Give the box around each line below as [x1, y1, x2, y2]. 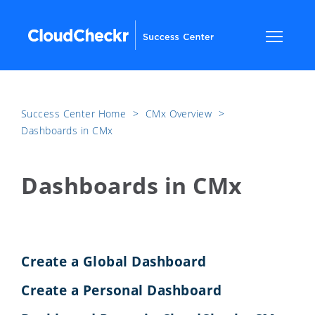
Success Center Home [21, 107, 129, 120]
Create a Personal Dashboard [21, 281, 222, 300]
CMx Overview [145, 107, 215, 120]
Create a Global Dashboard [21, 252, 207, 271]
